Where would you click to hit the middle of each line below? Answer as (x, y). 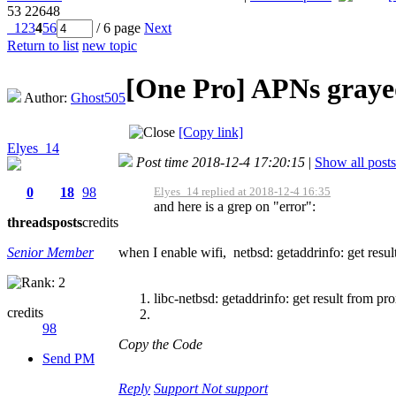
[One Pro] (188, 89)
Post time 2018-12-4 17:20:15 (221, 162)
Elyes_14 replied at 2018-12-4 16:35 (242, 191)
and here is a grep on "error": (235, 206)
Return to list (43, 45)
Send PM (69, 358)
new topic (110, 45)
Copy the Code (160, 344)
